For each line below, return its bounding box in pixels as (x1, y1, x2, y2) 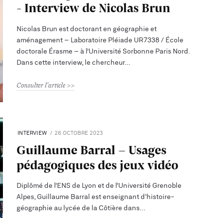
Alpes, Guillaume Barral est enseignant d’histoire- (17, 193, 175, 200)
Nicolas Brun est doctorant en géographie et (17, 25, 157, 33)
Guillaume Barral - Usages (17, 140, 167, 159)
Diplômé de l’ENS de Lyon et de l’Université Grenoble (17, 182, 182, 189)
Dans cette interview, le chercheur (17, 58, 125, 66)
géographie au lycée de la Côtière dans (17, 204, 140, 212)
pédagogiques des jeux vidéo (17, 155, 179, 174)
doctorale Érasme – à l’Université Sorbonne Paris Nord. (17, 47, 190, 55)
